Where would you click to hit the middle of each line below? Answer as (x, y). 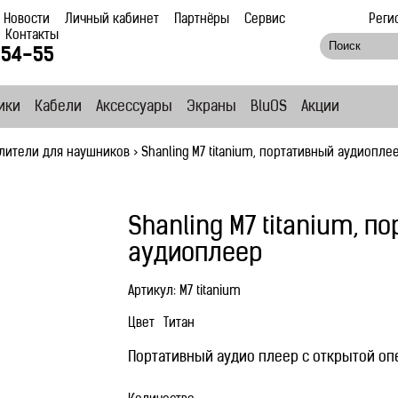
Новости (27, 20)
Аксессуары (134, 107)
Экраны (211, 107)
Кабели (58, 107)
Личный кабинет (112, 20)
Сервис (265, 20)
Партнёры (202, 20)
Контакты (32, 36)
